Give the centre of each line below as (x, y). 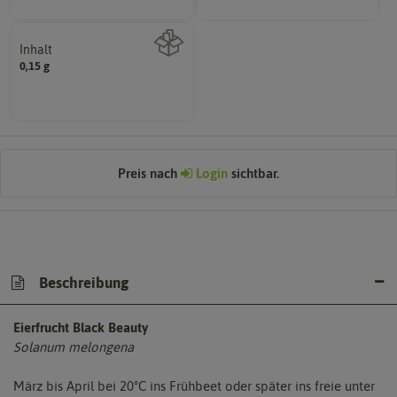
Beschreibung (82, 282)
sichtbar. (253, 173)
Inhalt (36, 50)
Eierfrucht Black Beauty (81, 327)
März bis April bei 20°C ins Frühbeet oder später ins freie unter (194, 385)
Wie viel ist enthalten (102, 73)
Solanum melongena (74, 346)
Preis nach (149, 173)
